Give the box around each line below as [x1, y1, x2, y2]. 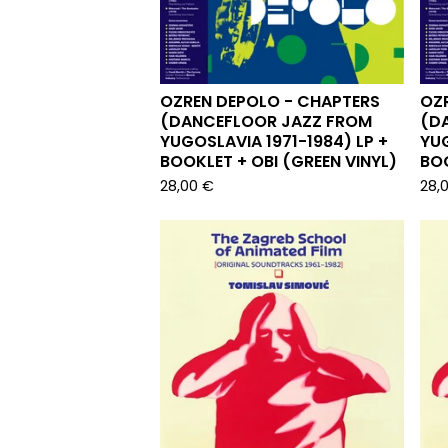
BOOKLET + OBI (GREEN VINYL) [160, 150, 397, 173]
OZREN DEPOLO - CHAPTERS [160, 90, 380, 113]
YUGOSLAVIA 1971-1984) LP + [160, 130, 388, 153]
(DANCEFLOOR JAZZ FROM [160, 110, 372, 133]
